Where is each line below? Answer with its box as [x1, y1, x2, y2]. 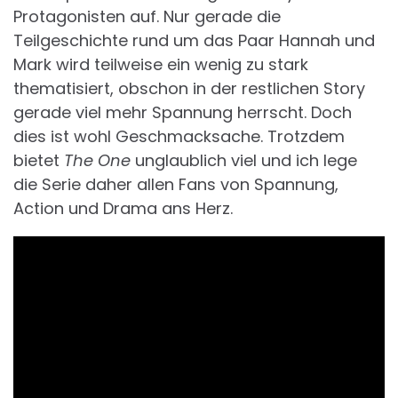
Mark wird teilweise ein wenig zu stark [13, 53, 308, 76]
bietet [13, 149, 64, 172]
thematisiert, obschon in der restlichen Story [13, 77, 365, 100]
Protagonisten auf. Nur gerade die [13, 5, 281, 28]
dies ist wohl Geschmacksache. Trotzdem [13, 125, 345, 148]
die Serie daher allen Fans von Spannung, [13, 173, 338, 196]
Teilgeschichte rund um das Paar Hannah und [13, 29, 375, 52]
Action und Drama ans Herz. [13, 197, 233, 220]
